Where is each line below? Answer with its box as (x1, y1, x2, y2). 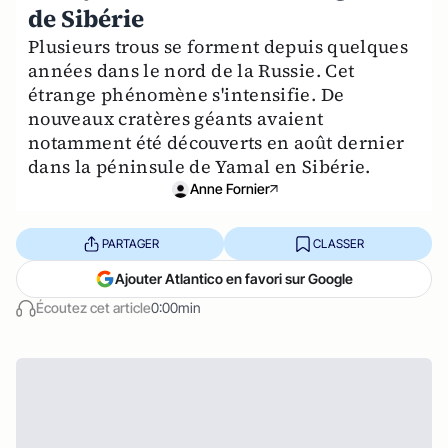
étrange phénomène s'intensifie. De (28, 82, 345, 107)
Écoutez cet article (36, 299, 151, 316)
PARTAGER (101, 235, 159, 251)
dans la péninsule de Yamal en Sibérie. (28, 154, 371, 179)
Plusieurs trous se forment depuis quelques (28, 34, 409, 59)
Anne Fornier (190, 180, 270, 197)
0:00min (151, 299, 201, 316)
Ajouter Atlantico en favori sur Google (115, 270, 353, 287)
